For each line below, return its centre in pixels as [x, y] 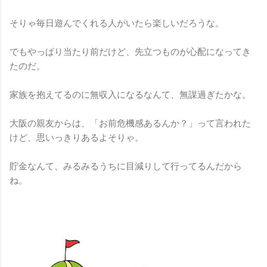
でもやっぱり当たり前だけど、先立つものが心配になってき [130, 52]
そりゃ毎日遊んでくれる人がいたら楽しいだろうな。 [117, 23]
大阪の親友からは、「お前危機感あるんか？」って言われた [130, 123]
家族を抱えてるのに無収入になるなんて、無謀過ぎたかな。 [130, 94]
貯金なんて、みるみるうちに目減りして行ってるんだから [126, 166]
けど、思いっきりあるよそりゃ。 [77, 137]
